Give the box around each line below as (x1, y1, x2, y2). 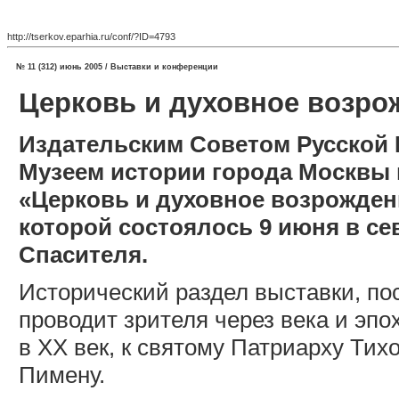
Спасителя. (19, 240, 148, 268)
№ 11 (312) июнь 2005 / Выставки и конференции (16, 61, 218, 71)
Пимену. (19, 361, 105, 388)
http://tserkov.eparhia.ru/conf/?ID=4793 (7, 30, 175, 42)
